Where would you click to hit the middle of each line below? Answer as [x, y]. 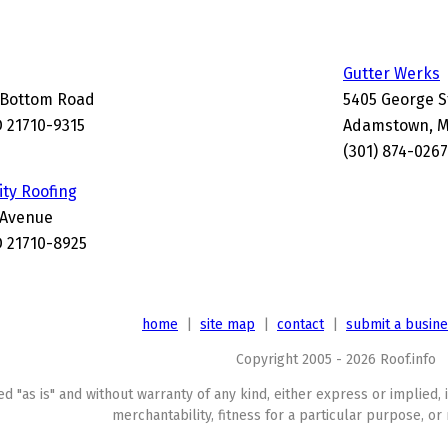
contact [300, 324]
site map [227, 324]
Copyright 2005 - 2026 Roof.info [336, 359]
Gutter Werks [391, 73]
